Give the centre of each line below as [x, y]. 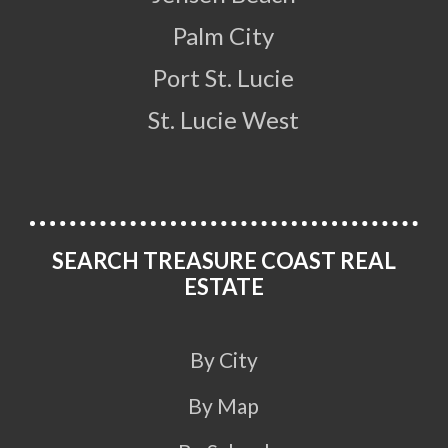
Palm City [224, 36]
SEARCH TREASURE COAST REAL [223, 261]
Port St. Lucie [224, 78]
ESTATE [223, 287]
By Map [224, 406]
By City [223, 360]
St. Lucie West [224, 120]
